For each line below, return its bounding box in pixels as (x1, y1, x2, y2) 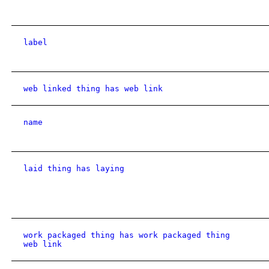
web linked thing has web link (23, 84, 163, 93)
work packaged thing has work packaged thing (23, 231, 230, 240)
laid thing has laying (23, 164, 124, 173)
